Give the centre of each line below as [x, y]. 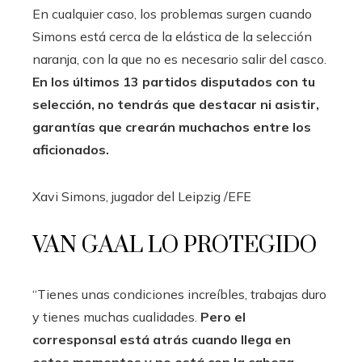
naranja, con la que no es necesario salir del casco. [179, 59]
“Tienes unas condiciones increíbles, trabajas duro [179, 295]
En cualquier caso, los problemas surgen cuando [172, 14]
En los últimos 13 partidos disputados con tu [174, 82]
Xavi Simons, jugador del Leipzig [128, 197]
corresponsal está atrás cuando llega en [162, 340]
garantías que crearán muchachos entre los [172, 127]
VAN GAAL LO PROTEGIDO [175, 246]
